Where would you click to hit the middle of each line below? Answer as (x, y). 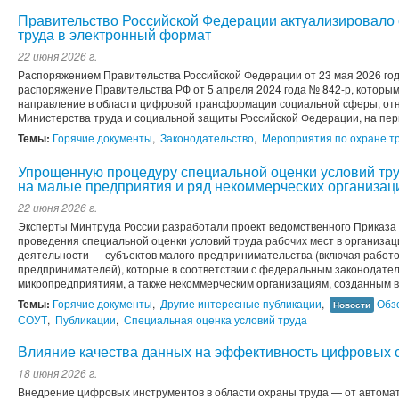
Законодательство (207, 138)
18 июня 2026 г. (57, 373)
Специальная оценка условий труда (216, 320)
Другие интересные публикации (241, 304)
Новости (352, 305)
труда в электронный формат (114, 35)
